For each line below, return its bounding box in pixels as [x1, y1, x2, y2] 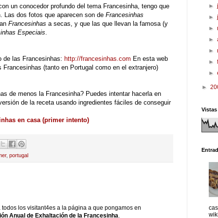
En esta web [131, 54, 168, 62]
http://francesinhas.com [64, 54, 131, 62]
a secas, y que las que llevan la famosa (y [46, 19, 168, 27]
